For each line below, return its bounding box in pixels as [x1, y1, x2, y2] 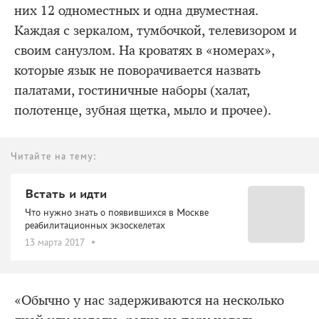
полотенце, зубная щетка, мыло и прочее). [14, 103, 271, 119]
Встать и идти [25, 187, 107, 202]
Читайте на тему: [11, 150, 97, 162]
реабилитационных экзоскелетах [25, 219, 165, 231]
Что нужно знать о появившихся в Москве [25, 206, 209, 219]
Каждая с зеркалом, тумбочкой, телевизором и [14, 23, 297, 39]
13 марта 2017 [25, 236, 85, 249]
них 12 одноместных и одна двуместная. [14, 3, 258, 19]
